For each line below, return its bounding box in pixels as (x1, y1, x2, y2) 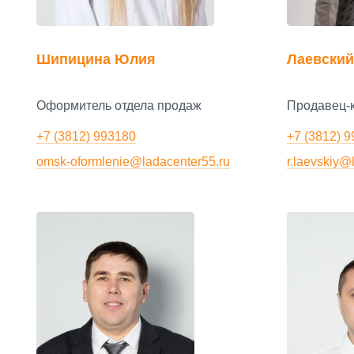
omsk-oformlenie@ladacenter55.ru (36, 154, 230, 168)
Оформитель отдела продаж (36, 99, 201, 113)
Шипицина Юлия (36, 51, 156, 67)
